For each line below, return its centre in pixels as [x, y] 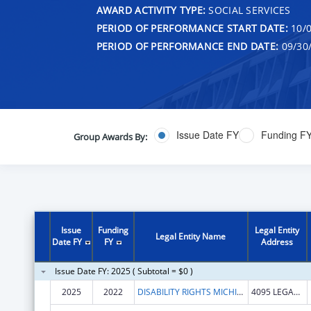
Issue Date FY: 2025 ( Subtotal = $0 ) [124, 271]
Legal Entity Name [191, 236]
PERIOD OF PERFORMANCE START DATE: [192, 28]
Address [277, 242]
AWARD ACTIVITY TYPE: [151, 10]
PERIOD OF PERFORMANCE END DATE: [187, 46]
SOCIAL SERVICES [248, 10]
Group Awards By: [110, 136]
